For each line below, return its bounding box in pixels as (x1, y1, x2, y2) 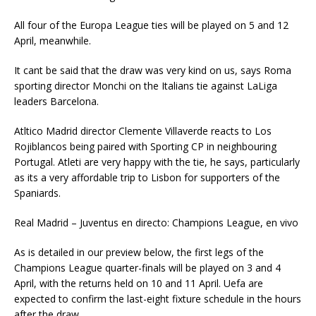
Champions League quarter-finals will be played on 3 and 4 (14, 261, 281, 274)
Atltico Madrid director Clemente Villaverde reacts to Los (14, 124, 272, 138)
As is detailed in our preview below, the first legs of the (14, 245, 264, 259)
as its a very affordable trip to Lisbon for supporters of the (14, 171, 280, 184)
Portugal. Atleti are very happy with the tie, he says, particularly (14, 155, 300, 169)
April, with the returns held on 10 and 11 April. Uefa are (14, 276, 263, 290)
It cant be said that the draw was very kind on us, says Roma (14, 63, 291, 77)
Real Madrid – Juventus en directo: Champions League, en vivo (14, 216, 298, 229)
